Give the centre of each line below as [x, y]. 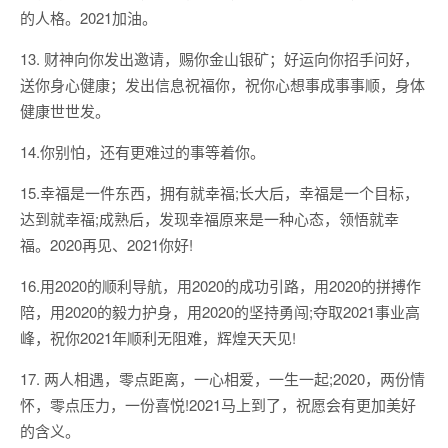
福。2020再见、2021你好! [106, 244]
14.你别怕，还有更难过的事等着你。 [142, 151]
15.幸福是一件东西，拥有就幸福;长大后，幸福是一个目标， [219, 192]
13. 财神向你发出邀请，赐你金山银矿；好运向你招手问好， [219, 58]
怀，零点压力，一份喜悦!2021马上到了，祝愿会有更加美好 [218, 404]
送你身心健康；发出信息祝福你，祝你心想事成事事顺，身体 [222, 84]
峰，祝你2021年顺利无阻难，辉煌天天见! [158, 337]
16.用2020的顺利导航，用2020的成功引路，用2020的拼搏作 [220, 285]
